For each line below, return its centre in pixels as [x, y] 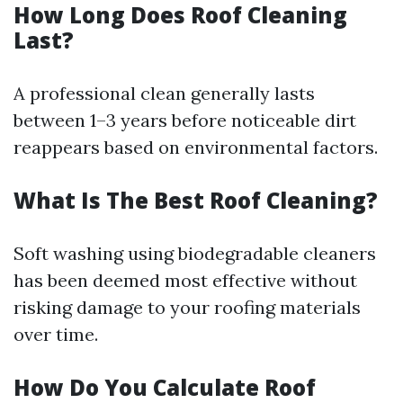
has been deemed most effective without [185, 280]
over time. [56, 334]
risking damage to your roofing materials [187, 307]
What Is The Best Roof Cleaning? [196, 200]
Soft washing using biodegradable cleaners [195, 253]
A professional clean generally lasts [164, 93]
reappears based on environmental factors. [196, 147]
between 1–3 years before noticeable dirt [185, 120]
